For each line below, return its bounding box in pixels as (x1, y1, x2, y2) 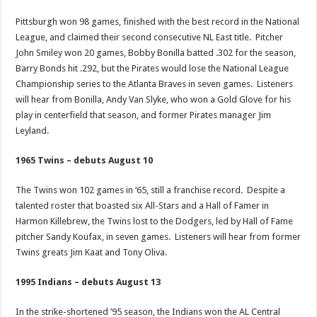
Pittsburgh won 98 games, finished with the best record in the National (16, 16, 300, 27)
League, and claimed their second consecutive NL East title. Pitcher (16, 32, 284, 42)
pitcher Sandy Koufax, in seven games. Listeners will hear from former (16, 231, 301, 242)
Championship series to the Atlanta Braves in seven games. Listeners (16, 79, 294, 89)
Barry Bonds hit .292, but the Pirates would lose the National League (16, 63, 289, 74)
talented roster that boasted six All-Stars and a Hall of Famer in (16, 200, 270, 211)
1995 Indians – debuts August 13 (16, 277, 161, 287)
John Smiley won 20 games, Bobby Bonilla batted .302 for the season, (16, 47, 296, 58)
